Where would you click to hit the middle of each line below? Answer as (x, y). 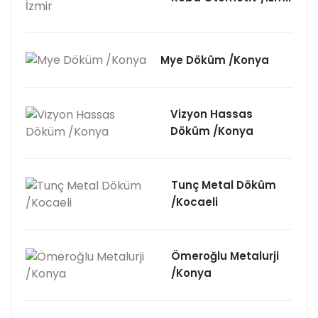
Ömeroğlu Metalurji (225, 256)
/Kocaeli (194, 202)
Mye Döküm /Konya (215, 60)
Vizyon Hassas (212, 114)
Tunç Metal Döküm (224, 185)
